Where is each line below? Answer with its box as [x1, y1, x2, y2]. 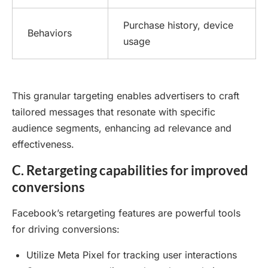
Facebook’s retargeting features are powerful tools [12, 206, 240, 219]
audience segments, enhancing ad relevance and [12, 121, 232, 134]
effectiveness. [12, 138, 74, 150]
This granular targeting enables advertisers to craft [12, 89, 239, 102]
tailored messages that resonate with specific [12, 105, 215, 118]
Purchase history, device [123, 19, 233, 31]
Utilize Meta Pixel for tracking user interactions [26, 248, 237, 261]
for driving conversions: [12, 223, 120, 235]
